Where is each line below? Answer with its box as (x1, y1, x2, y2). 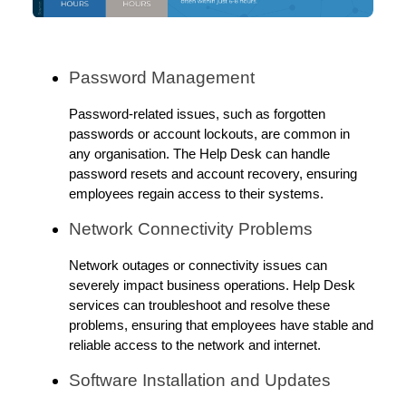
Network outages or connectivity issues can (69, 257, 327, 273)
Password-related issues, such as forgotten (69, 106, 325, 121)
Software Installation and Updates (69, 370, 331, 390)
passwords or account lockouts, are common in (69, 126, 350, 141)
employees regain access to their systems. (69, 186, 324, 201)
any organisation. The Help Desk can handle (69, 146, 330, 161)
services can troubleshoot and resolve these (69, 297, 330, 313)
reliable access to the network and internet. (69, 337, 321, 353)
